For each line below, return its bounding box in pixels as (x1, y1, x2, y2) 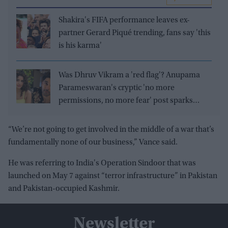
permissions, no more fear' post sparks (59, 96, 193, 105)
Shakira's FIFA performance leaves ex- (59, 16, 190, 24)
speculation (59, 109, 99, 118)
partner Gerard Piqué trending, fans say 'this (59, 28, 211, 37)
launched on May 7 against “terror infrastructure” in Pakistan (8, 172, 217, 180)
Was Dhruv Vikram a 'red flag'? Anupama (59, 71, 200, 79)
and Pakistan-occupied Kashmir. (8, 184, 120, 193)
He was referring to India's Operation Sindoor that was (8, 159, 196, 167)
